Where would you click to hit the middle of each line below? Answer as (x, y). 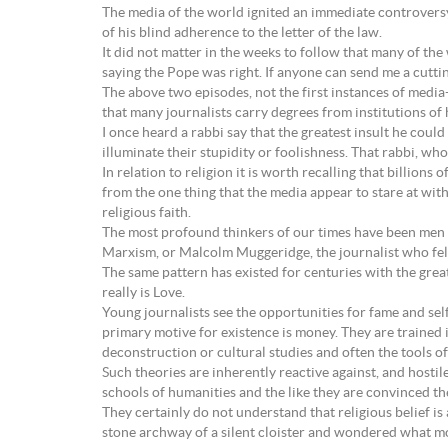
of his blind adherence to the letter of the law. (242, 33)
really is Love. (143, 293)
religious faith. (146, 213)
